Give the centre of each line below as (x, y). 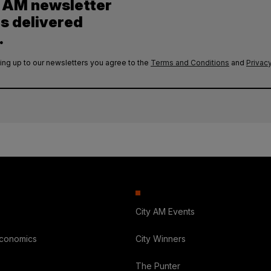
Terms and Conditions (190, 63)
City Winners (160, 239)
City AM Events (165, 212)
